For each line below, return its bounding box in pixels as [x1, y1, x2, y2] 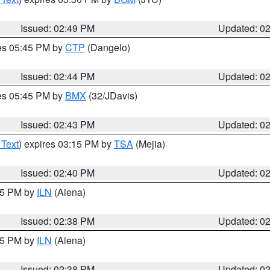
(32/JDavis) [86, 89, 137, 102]
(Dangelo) [85, 40, 130, 54]
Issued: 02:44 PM [20, 69, 95, 83]
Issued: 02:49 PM [20, 21, 95, 35]
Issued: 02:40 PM [20, 166, 95, 180]
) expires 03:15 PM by [19, 137, 114, 151]
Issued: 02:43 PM [20, 118, 95, 131]
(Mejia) [133, 137, 165, 151]
